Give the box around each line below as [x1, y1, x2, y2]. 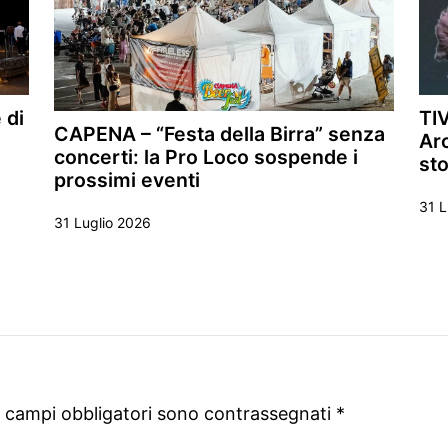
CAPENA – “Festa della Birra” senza [54, 122, 385, 147]
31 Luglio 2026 [54, 214, 151, 232]
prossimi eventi [54, 168, 200, 193]
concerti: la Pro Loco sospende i [54, 145, 358, 170]
